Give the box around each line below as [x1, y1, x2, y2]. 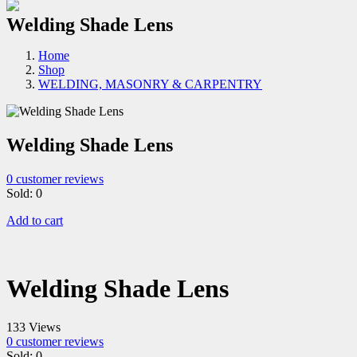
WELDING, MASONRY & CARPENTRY [38, 77, 262, 92]
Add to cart [6, 214, 63, 228]
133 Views [6, 320, 61, 335]
